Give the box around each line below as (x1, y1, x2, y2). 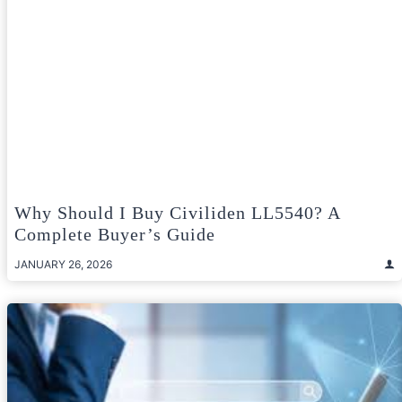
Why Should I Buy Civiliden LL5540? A (14, 202, 340, 223)
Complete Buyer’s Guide (14, 223, 215, 244)
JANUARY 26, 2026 (14, 257, 112, 271)
